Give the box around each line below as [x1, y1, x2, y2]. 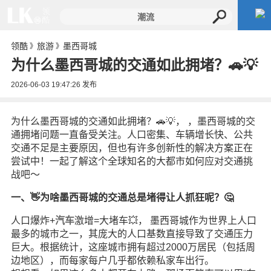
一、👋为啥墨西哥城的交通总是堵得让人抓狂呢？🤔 [10, 192, 233, 203]
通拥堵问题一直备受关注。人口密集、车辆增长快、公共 [10, 129, 253, 140]
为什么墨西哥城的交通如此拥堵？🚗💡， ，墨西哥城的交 [10, 116, 255, 126]
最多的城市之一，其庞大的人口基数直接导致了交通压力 [10, 229, 253, 239]
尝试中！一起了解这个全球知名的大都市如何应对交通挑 [10, 156, 253, 166]
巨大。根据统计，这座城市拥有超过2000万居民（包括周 [10, 242, 255, 252]
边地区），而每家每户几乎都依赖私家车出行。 [10, 255, 214, 266]
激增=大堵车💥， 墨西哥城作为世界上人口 [74, 215, 256, 226]
